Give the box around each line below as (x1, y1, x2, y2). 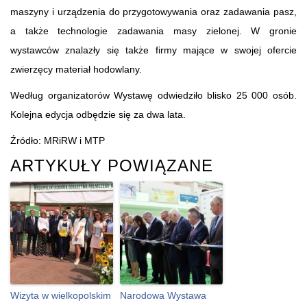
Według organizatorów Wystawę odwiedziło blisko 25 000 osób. (10, 89, 297, 101)
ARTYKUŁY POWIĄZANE (10, 156, 213, 175)
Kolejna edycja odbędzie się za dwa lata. (10, 108, 186, 120)
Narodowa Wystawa (120, 289, 206, 301)
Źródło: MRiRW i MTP (10, 134, 105, 146)
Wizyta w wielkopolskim (10, 289, 111, 301)
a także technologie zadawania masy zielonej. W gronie (10, 25, 297, 36)
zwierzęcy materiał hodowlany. (10, 63, 142, 75)
